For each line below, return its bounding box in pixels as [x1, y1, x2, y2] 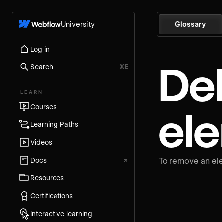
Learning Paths [30, 120, 78, 128]
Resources [30, 173, 64, 182]
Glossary [175, 20, 206, 28]
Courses [30, 102, 56, 111]
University [60, 20, 95, 29]
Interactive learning [30, 209, 92, 218]
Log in [30, 45, 50, 53]
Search [30, 62, 53, 71]
